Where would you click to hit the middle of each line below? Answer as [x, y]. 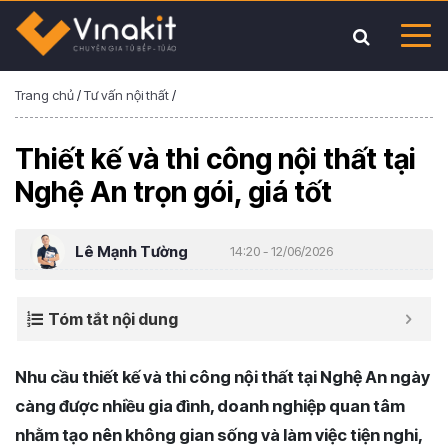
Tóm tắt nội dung [113, 319]
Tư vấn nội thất [126, 95]
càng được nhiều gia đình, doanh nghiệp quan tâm [210, 406]
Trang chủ [44, 95]
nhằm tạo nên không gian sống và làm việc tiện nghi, [218, 435]
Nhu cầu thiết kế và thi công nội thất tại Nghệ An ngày [222, 377]
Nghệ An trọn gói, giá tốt [173, 192]
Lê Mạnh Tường [131, 251]
